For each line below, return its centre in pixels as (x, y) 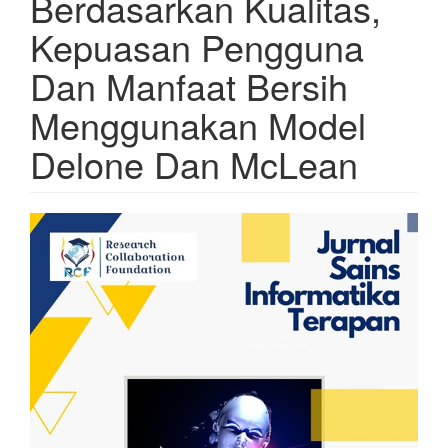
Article (71, 228)
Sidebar (81, 261)
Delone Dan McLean (194, 163)
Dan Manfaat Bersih (189, 85)
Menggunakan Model (198, 124)
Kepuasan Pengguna (197, 46)
